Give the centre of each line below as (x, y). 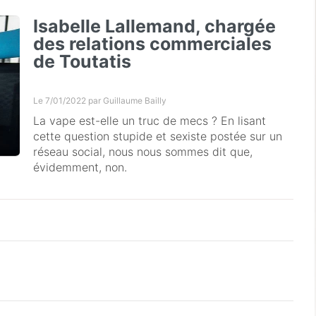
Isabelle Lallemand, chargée (155, 26)
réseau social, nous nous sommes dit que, (143, 152)
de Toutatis (83, 62)
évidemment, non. (80, 168)
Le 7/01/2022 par (68, 101)
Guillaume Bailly (135, 101)
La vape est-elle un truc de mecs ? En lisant (150, 121)
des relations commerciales (153, 44)
